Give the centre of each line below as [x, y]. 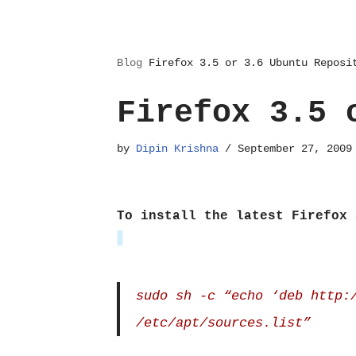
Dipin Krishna [177, 149]
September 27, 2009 [295, 149]
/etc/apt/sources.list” [223, 323]
